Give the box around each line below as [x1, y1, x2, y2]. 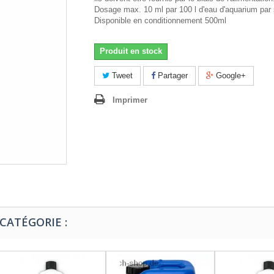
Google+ [213, 71, 246, 81]
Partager [155, 71, 188, 81]
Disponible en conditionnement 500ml [94, 16, 226, 26]
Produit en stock [100, 46, 162, 56]
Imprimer [113, 95, 147, 105]
